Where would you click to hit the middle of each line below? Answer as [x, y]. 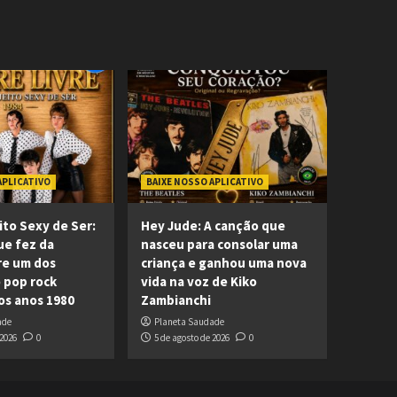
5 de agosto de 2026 [191, 338]
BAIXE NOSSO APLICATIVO [204, 182]
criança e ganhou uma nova [223, 263]
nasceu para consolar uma [219, 244]
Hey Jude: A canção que [213, 226]
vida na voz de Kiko [198, 281]
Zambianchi [175, 300]
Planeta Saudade [189, 322]
